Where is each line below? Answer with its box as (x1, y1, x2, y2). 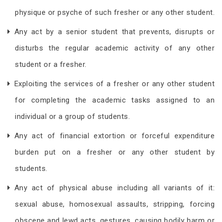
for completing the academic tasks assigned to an (15, 95, 215, 105)
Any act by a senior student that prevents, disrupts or (14, 27, 215, 36)
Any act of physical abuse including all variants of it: (14, 183, 215, 192)
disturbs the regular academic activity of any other (15, 43, 215, 53)
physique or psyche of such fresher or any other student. (15, 7, 215, 17)
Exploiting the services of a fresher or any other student (14, 79, 215, 88)
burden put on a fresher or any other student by (15, 147, 215, 157)
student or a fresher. (15, 59, 87, 69)
